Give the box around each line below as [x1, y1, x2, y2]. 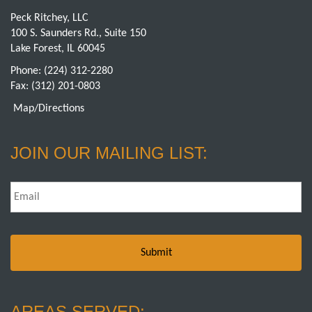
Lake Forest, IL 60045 [10, 43, 105, 54]
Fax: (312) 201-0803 [10, 81, 100, 92]
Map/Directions [13, 103, 84, 114]
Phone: [10, 65, 44, 77]
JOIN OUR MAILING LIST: [10, 143, 208, 162]
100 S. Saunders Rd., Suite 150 [10, 28, 146, 39]
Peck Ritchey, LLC [10, 13, 88, 24]
